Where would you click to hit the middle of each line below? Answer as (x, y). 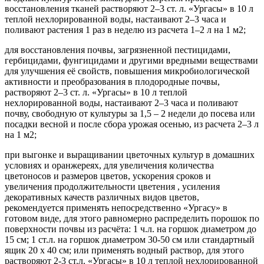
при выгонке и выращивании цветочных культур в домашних (130, 154)
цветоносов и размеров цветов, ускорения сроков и (108, 176)
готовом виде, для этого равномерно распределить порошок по (132, 218)
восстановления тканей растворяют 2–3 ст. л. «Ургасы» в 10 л (129, 8)
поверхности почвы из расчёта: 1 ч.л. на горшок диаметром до (131, 229)
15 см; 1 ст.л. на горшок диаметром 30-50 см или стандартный (130, 239)
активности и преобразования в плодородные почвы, (112, 81)
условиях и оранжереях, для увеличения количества (109, 165)
